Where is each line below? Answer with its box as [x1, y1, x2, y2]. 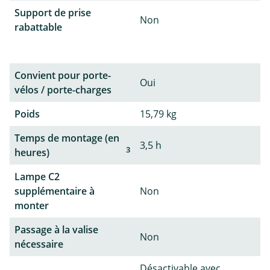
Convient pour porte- [14, 69, 111, 83]
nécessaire [14, 237, 63, 251]
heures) [14, 146, 49, 160]
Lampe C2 [14, 170, 60, 184]
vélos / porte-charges [14, 83, 111, 97]
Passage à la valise [14, 223, 98, 237]
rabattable [14, 20, 62, 34]
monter [14, 199, 49, 213]
